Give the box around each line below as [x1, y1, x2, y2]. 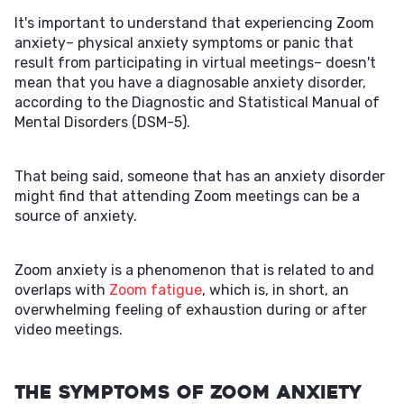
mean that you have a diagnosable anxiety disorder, [14, 74, 366, 91]
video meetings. [14, 321, 123, 338]
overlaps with [14, 281, 109, 298]
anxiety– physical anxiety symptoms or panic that [14, 34, 353, 51]
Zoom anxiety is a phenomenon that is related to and [14, 262, 374, 279]
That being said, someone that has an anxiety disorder [14, 168, 385, 185]
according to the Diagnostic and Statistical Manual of [14, 94, 380, 111]
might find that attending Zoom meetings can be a [14, 188, 360, 205]
